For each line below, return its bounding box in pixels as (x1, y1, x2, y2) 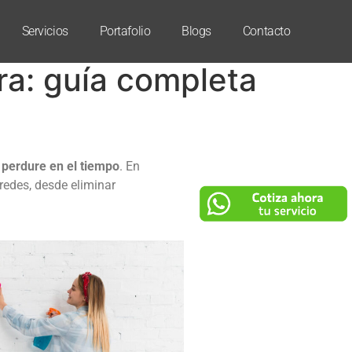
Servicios (21, 24, 68, 38)
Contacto (242, 24, 291, 38)
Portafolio (99, 24, 151, 38)
